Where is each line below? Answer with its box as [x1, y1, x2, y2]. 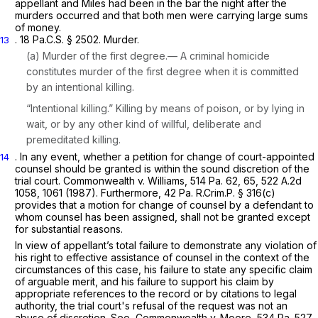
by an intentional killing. [26, 80, 134, 93]
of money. [15, 21, 61, 33]
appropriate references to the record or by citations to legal [15, 287, 297, 300]
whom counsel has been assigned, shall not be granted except [15, 210, 310, 223]
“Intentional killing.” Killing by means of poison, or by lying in [26, 102, 305, 114]
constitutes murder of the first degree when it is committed [26, 65, 299, 77]
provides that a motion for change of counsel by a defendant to [15, 198, 314, 211]
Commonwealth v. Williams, [63, 174, 190, 187]
